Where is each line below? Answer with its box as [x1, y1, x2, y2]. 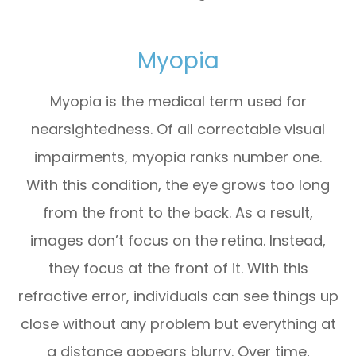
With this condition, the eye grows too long [26, 174, 330, 195]
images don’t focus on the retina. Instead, [30, 230, 326, 250]
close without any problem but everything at [20, 313, 336, 334]
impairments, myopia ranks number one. [34, 146, 322, 167]
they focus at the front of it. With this [48, 257, 308, 278]
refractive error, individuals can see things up [17, 285, 339, 306]
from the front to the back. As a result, [43, 202, 313, 222]
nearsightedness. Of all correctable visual [31, 118, 325, 139]
